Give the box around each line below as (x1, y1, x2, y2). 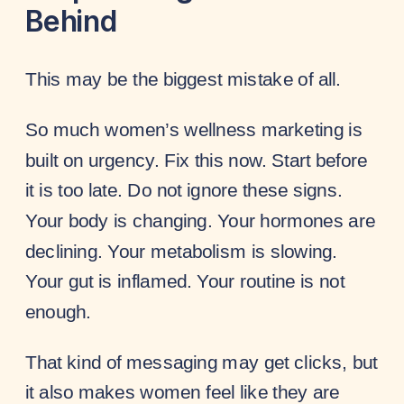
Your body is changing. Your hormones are (25, 209, 375, 232)
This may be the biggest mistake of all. (25, 68, 342, 90)
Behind (25, 4, 118, 40)
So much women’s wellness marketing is (25, 118, 363, 141)
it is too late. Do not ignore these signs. (25, 179, 343, 201)
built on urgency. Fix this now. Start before (25, 149, 368, 170)
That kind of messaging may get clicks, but (25, 351, 378, 372)
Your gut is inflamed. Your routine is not (25, 270, 345, 292)
